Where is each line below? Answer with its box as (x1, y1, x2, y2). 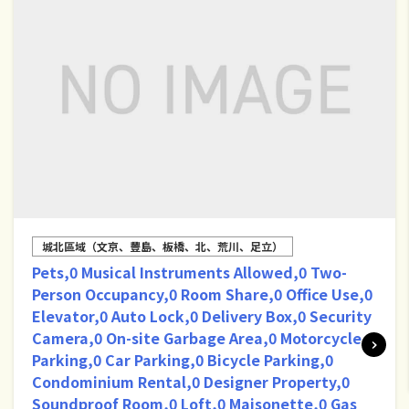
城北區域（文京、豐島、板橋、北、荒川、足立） (42, 237, 283, 254)
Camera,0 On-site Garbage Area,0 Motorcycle (32, 326, 362, 349)
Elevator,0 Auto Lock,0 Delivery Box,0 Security (32, 304, 372, 327)
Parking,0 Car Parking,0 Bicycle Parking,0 (32, 348, 333, 371)
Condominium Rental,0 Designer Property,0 (32, 370, 350, 393)
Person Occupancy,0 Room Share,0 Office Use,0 (32, 282, 372, 305)
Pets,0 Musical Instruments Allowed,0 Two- (32, 260, 347, 283)
